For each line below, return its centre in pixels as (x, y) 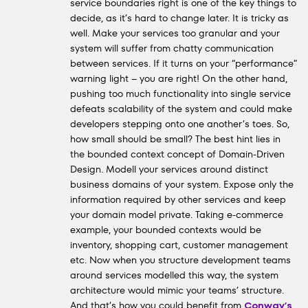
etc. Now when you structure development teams (180, 260)
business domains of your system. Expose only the (182, 184)
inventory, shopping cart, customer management (179, 245)
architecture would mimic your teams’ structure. (177, 290)
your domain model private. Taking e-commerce (177, 214)
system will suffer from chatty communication (172, 48)
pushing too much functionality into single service (180, 93)
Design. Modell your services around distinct (169, 169)
